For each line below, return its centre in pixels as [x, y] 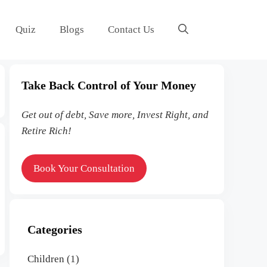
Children [46, 259]
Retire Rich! [46, 131]
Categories [55, 229]
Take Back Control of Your [91, 85]
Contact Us [131, 30]
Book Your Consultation [84, 168]
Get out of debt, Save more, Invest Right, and [115, 115]
